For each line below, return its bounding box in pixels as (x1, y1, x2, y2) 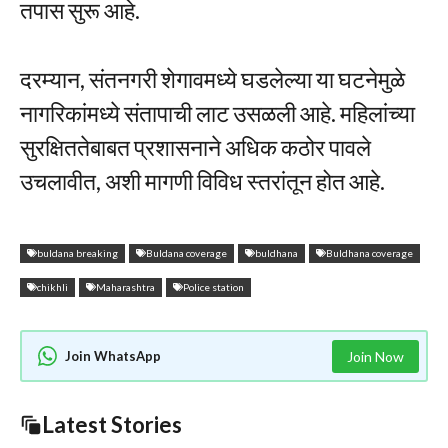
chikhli (37, 280, 68, 293)
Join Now (346, 347, 404, 365)
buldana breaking (37, 246, 118, 259)
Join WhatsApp (65, 347, 161, 364)
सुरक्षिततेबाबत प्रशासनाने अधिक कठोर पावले (20, 132, 371, 161)
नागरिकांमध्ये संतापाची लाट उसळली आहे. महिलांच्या (20, 98, 415, 127)
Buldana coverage (146, 246, 227, 259)
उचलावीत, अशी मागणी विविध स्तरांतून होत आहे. (20, 166, 385, 195)
